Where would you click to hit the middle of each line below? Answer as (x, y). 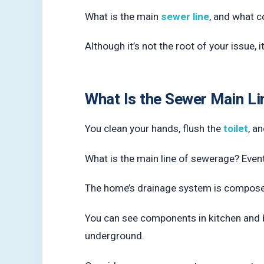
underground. (115, 236)
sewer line (185, 16)
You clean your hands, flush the (154, 129)
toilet (236, 129)
